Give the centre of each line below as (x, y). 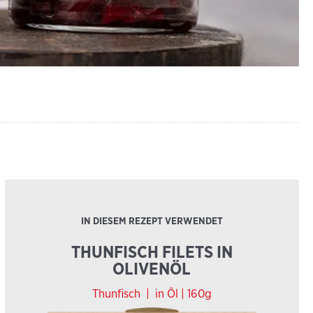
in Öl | (171, 294)
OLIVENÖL (152, 269)
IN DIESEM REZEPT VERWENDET (152, 221)
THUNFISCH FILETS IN (152, 252)
